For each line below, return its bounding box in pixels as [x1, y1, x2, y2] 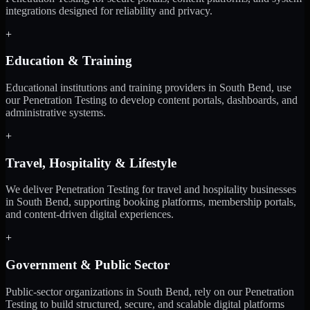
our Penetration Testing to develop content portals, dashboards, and [6, 93, 298, 106]
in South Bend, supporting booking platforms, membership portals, [6, 196, 296, 208]
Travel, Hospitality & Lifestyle [6, 155, 176, 170]
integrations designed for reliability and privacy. [6, 4, 212, 17]
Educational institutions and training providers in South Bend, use [6, 81, 291, 93]
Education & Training [6, 53, 132, 69]
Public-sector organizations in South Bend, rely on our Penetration [6, 285, 294, 298]
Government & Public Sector [6, 257, 170, 273]
